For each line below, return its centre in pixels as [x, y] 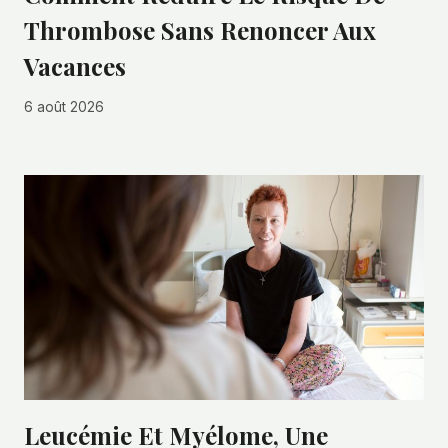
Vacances [75, 65]
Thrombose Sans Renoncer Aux [200, 29]
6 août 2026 [64, 107]
